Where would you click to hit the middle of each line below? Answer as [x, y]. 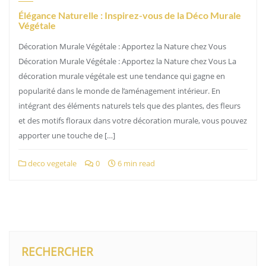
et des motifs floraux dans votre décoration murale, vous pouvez [133, 121]
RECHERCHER [57, 252]
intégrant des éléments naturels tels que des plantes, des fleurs [129, 106]
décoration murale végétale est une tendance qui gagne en [122, 76]
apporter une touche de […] [67, 135]
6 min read [135, 163]
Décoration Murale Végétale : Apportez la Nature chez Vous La [127, 61]
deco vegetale [51, 163]
